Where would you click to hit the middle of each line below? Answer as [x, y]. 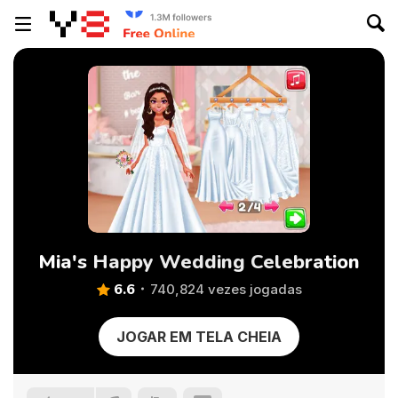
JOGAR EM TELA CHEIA [199, 337]
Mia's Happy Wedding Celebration [199, 262]
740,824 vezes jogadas [226, 289]
